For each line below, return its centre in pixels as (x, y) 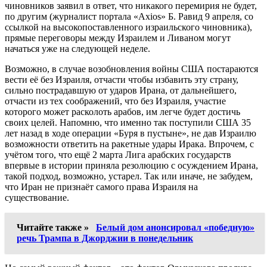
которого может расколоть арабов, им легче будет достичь (122, 111)
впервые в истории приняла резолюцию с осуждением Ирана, (131, 165)
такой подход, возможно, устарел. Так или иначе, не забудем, (129, 176)
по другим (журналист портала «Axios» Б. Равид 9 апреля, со (129, 16)
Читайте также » (54, 227)
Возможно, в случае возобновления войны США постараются (131, 69)
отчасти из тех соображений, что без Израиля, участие (115, 101)
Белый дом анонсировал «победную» (175, 227)
